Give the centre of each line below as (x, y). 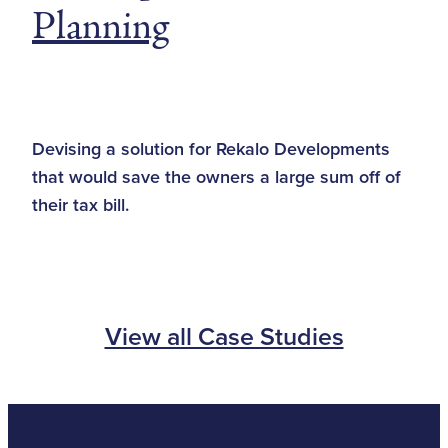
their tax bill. (80, 204)
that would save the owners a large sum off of (216, 176)
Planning (100, 27)
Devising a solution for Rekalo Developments (211, 148)
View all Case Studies (224, 336)
